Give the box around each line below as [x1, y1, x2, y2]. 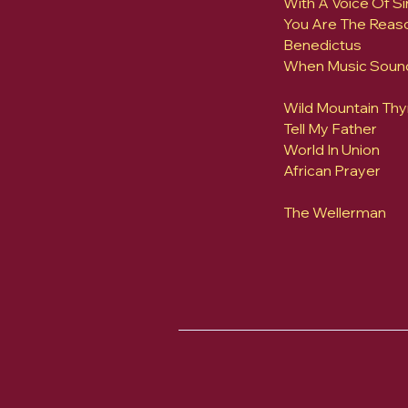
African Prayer [283, 161, 381, 179]
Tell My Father [283, 119, 377, 138]
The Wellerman [283, 203, 386, 221]
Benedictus [283, 36, 362, 54]
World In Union [283, 140, 380, 158]
